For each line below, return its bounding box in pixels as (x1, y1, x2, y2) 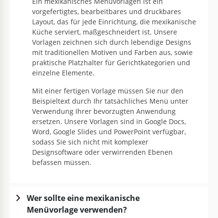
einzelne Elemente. (32, 68, 94, 78)
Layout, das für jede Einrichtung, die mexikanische (32, 17, 196, 27)
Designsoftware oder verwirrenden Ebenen (32, 147, 173, 157)
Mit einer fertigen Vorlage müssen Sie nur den (32, 86, 183, 96)
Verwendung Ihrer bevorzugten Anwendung (32, 107, 176, 116)
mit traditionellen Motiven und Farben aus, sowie (32, 48, 193, 57)
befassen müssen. (32, 158, 91, 167)
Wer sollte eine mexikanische (26, 193, 140, 204)
